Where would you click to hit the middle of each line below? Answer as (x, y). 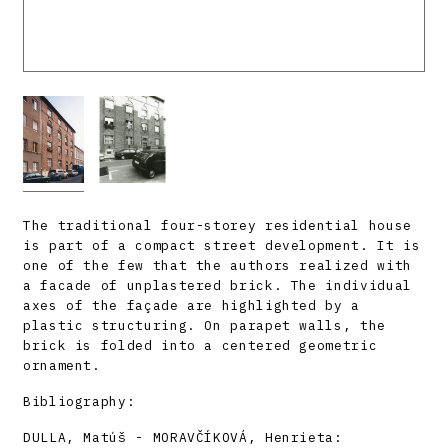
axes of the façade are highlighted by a (191, 306)
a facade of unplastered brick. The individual (217, 286)
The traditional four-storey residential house (217, 226)
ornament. (62, 366)
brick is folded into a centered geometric (200, 346)
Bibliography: (79, 402)
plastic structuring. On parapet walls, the (204, 326)
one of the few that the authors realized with (217, 266)
